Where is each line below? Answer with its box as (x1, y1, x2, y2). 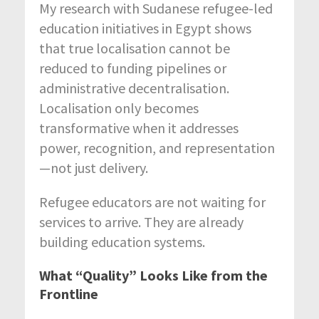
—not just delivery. (39, 158, 148, 177)
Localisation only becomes (39, 98, 199, 117)
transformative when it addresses (39, 118, 239, 137)
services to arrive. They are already (39, 212, 244, 231)
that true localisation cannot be (39, 38, 230, 57)
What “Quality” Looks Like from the (39, 266, 268, 284)
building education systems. (39, 232, 205, 251)
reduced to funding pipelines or (39, 58, 226, 77)
